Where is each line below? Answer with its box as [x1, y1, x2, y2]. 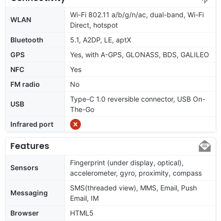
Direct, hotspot [70, 20, 118, 29]
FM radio [10, 79, 40, 88]
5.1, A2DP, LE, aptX [70, 35, 131, 44]
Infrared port [10, 119, 53, 128]
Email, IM [70, 193, 99, 202]
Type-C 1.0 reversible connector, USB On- [70, 94, 205, 103]
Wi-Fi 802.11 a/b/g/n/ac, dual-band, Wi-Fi [70, 10, 204, 19]
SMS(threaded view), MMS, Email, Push [70, 183, 197, 192]
